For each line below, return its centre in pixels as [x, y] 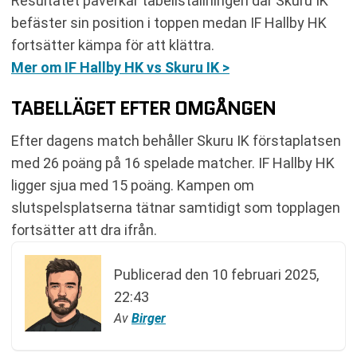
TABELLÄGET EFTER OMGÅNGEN [143, 108]
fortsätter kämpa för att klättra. [113, 45]
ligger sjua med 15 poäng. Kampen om [133, 185]
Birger [149, 318]
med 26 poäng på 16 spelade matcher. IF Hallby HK [173, 163]
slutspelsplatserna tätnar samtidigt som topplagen [176, 208]
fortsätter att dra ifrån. [84, 230]
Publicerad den [163, 275]
